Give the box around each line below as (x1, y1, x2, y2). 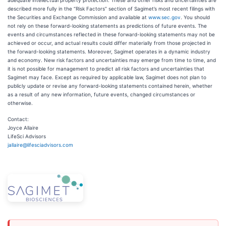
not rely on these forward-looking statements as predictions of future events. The (8, 23, 207, 29)
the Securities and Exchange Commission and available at (8, 14, 148, 20)
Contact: (8, 116, 29, 122)
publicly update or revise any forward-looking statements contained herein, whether (8, 83, 212, 89)
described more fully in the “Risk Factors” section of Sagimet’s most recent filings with (8, 6, 215, 12)
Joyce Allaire (8, 125, 40, 131)
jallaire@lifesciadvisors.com (8, 142, 73, 148)
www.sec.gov (148, 14, 181, 20)
